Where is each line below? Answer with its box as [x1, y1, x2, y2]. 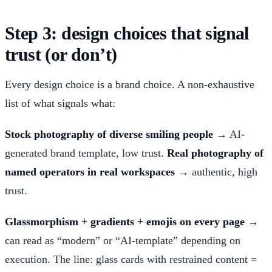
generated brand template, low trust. [5, 146, 167, 159]
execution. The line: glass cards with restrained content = [5, 253, 257, 265]
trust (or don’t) [5, 44, 117, 64]
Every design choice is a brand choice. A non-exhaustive [5, 78, 254, 90]
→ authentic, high [175, 165, 257, 178]
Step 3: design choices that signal [5, 23, 249, 43]
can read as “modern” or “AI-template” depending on [5, 234, 240, 246]
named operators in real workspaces [5, 165, 175, 178]
